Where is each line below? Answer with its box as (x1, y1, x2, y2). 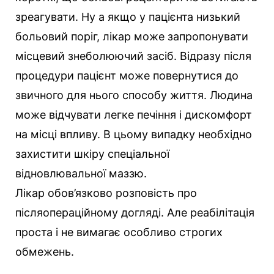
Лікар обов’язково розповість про (15, 186, 197, 199)
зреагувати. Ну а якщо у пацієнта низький (15, 10, 240, 23)
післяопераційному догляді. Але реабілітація (15, 206, 254, 219)
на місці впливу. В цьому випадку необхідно (15, 127, 252, 141)
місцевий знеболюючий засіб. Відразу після (15, 49, 251, 62)
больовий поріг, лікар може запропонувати (15, 29, 248, 43)
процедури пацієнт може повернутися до (15, 68, 239, 82)
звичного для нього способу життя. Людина (15, 88, 253, 102)
